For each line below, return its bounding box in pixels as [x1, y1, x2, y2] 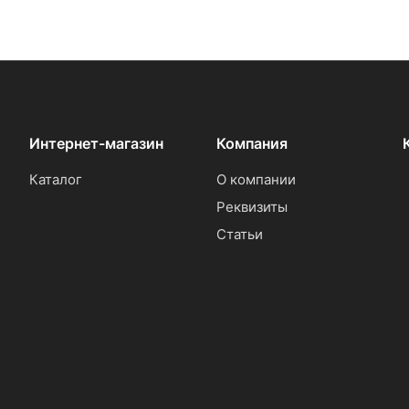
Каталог [29, 171, 82, 188]
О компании [215, 171, 296, 188]
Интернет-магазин [29, 134, 163, 152]
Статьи [215, 225, 263, 243]
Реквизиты [215, 198, 288, 215]
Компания [215, 134, 288, 152]
